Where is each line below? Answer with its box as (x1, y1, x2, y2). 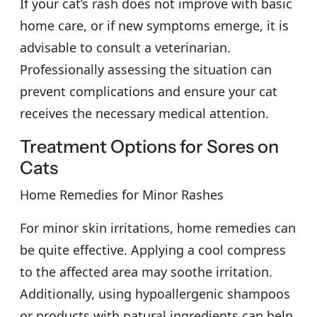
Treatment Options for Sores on (20, 135, 279, 157)
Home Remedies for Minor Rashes (20, 185, 224, 203)
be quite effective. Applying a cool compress (20, 241, 286, 258)
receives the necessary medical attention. (20, 104, 269, 122)
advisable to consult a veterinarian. (20, 38, 231, 56)
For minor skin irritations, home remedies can (20, 219, 296, 236)
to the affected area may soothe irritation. (20, 263, 272, 280)
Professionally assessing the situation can (20, 60, 272, 78)
